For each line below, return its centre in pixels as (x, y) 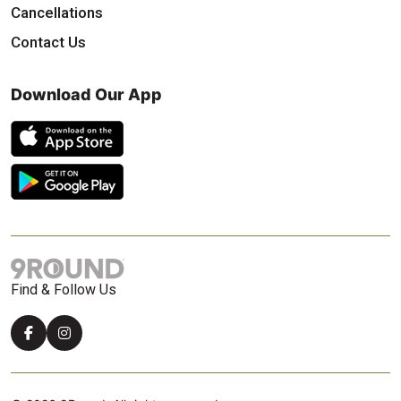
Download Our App (86, 94)
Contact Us (48, 42)
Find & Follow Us (64, 289)
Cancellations (57, 12)
